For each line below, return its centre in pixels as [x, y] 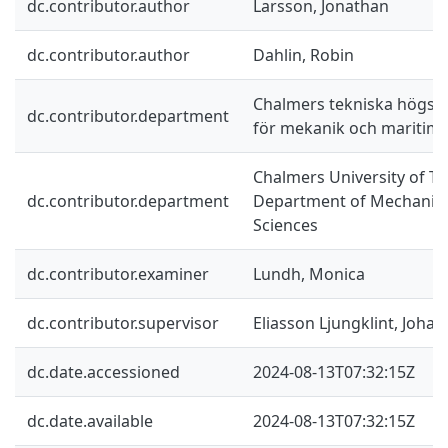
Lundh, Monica [309, 273]
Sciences [285, 224]
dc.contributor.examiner [118, 273]
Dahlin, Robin [303, 54]
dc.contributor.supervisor [123, 322]
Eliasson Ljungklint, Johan [349, 322]
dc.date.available [90, 420]
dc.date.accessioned [103, 371]
